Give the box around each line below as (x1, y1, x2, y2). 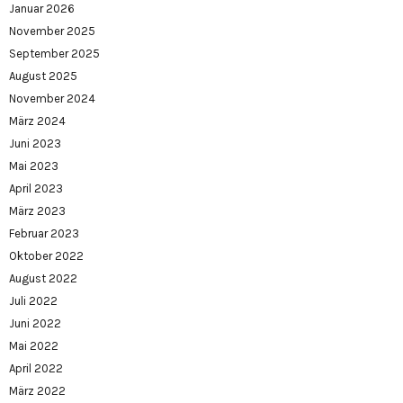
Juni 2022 (9, 316, 61, 330)
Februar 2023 (9, 226, 79, 240)
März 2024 (9, 113, 66, 128)
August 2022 (9, 271, 77, 285)
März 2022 (9, 383, 66, 398)
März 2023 (9, 203, 66, 218)
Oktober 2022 (9, 248, 84, 263)
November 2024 (9, 91, 95, 105)
